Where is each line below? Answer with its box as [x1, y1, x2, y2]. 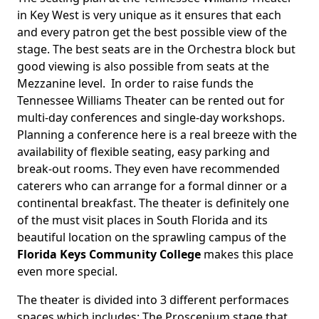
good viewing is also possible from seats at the [17, 58, 269, 75]
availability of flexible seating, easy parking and [17, 144, 270, 160]
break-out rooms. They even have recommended [17, 161, 280, 177]
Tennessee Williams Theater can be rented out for [17, 93, 285, 109]
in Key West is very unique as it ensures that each [17, 7, 281, 23]
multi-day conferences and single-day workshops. [17, 110, 285, 126]
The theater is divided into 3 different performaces [17, 292, 289, 308]
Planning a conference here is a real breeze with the [17, 127, 297, 143]
